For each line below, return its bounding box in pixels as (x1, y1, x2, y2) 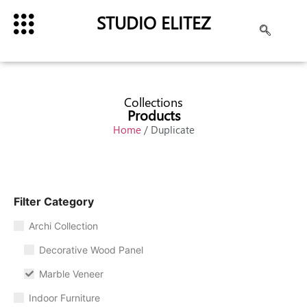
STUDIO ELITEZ (96, 11, 210, 34)
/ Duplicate (140, 123, 195, 136)
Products (127, 106, 180, 124)
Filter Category (14, 195, 94, 208)
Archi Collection (29, 219, 98, 232)
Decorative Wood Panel (39, 243, 143, 256)
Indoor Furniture (29, 291, 100, 304)
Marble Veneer (39, 267, 103, 280)
